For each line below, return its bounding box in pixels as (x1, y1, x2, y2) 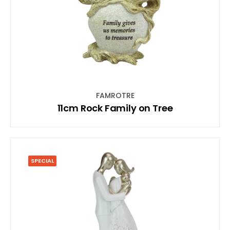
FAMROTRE (95, 90, 135, 101)
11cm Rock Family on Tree (57, 101, 173, 114)
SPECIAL (31, 156, 54, 165)
